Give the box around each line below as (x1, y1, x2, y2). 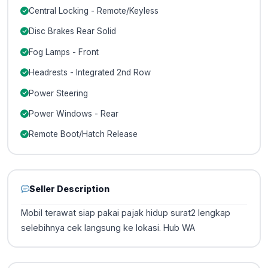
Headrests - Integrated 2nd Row (28, 68, 151, 78)
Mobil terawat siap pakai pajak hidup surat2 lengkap (21, 207, 231, 218)
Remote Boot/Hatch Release (28, 129, 138, 139)
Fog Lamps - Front (28, 47, 99, 57)
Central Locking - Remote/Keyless (28, 6, 159, 16)
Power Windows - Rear (28, 108, 118, 118)
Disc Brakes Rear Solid (28, 26, 116, 36)
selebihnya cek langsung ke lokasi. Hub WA (21, 222, 196, 233)
